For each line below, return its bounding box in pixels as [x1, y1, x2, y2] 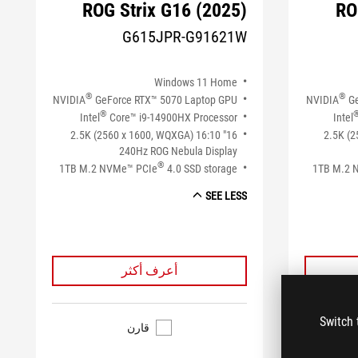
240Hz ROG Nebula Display [119, 144, 238, 157]
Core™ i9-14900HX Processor [107, 110, 238, 124]
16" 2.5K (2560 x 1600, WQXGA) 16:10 [70, 128, 221, 141]
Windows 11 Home [154, 75, 238, 89]
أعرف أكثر [121, 262, 178, 278]
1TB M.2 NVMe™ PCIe [59, 161, 158, 175]
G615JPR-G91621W [122, 26, 248, 46]
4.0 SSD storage [165, 161, 238, 175]
